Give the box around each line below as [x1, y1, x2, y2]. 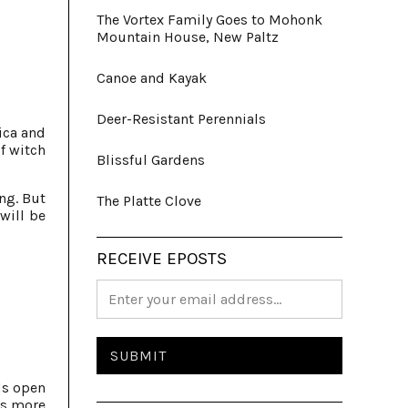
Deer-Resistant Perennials [97, 110, 266, 127]
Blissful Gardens [97, 151, 205, 168]
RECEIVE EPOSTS [97, 249, 227, 269]
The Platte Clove [97, 192, 201, 209]
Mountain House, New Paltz [97, 28, 279, 46]
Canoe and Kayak [97, 69, 207, 87]
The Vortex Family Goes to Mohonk [97, 11, 322, 28]
